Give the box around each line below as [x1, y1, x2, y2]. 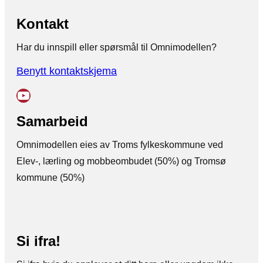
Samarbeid [16, 113, 88, 129]
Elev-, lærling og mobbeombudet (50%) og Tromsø [16, 156, 226, 166]
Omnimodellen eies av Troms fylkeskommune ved [16, 139, 223, 150]
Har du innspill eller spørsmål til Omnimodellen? [16, 42, 217, 52]
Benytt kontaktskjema [16, 64, 117, 77]
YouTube [16, 86, 23, 103]
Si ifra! [16, 233, 60, 249]
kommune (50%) [16, 172, 85, 183]
